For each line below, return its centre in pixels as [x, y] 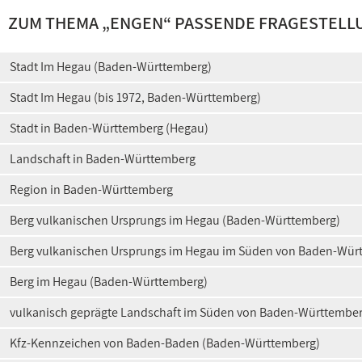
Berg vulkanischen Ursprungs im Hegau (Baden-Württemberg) [175, 220]
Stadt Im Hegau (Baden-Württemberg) [111, 67]
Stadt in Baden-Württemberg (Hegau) [109, 128]
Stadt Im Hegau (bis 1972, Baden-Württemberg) [135, 97]
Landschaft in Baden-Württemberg [103, 159]
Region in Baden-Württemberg [91, 189]
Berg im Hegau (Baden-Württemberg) [109, 282]
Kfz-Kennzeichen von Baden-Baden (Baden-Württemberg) [165, 343]
